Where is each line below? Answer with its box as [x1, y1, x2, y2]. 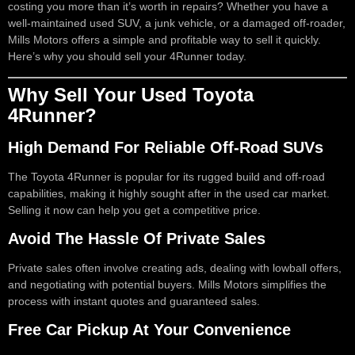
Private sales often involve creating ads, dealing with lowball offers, [8, 261, 342, 275]
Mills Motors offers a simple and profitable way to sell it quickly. [8, 33, 321, 47]
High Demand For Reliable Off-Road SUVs [8, 138, 323, 156]
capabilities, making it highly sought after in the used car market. [8, 186, 330, 200]
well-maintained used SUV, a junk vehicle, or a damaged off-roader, [8, 17, 345, 30]
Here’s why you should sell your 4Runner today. [8, 50, 246, 63]
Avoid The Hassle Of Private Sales [8, 230, 265, 248]
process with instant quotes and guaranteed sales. [8, 295, 260, 308]
